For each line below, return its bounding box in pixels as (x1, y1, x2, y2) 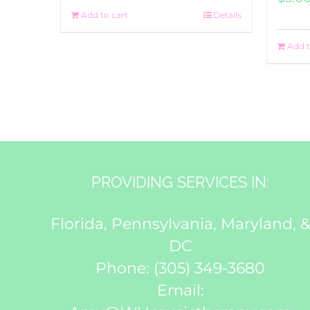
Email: (156, 281, 204, 300)
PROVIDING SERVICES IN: (91, 173, 270, 191)
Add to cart (81, 10, 128, 20)
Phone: (95, 259, 154, 277)
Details (212, 10, 241, 20)
